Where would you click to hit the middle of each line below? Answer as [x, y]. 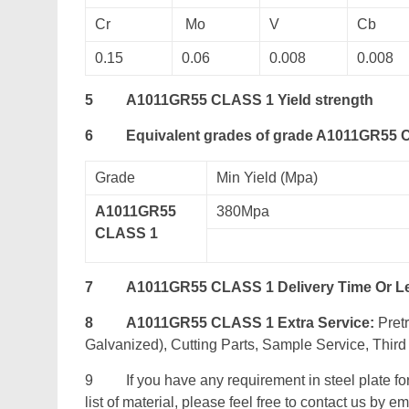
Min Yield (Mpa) [267, 178]
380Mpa [243, 211]
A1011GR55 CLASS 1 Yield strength [250, 100]
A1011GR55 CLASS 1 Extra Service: [250, 323]
